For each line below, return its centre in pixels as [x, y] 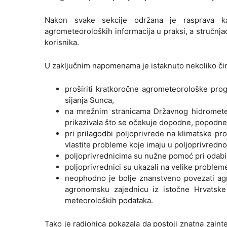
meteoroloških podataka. [109, 200]
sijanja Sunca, [89, 100]
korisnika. [62, 42]
